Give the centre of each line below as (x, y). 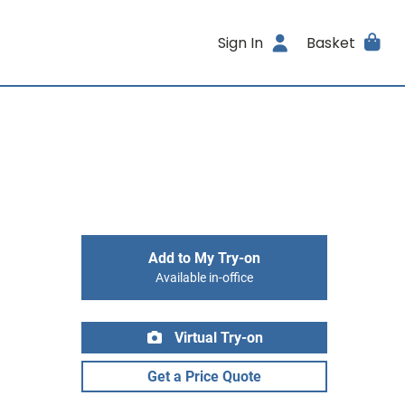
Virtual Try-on (217, 338)
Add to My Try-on (204, 258)
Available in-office (204, 278)
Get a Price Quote (204, 377)
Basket (330, 42)
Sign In (241, 42)
